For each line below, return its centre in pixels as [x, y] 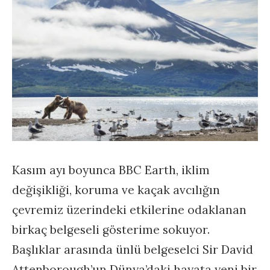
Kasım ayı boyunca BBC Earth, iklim [111, 170]
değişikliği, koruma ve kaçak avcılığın [116, 190]
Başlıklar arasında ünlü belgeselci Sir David [133, 249]
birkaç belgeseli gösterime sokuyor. [111, 229]
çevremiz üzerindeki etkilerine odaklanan [129, 209]
